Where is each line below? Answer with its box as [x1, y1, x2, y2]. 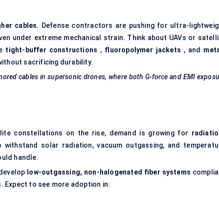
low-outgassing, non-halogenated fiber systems [27, 168, 191, 176]
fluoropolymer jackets [105, 46, 181, 54]
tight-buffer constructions [5, 46, 98, 54]
